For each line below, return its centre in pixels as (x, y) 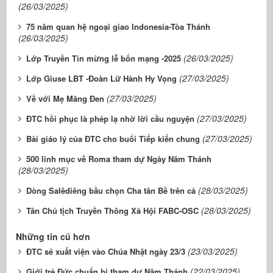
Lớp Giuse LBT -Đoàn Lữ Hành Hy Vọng (101, 78)
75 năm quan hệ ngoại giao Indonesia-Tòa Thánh (118, 27)
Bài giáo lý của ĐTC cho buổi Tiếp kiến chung (113, 139)
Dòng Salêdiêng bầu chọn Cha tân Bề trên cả (111, 190)
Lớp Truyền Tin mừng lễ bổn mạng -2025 (104, 58)
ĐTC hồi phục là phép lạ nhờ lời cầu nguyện (110, 119)
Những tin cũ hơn (53, 236)
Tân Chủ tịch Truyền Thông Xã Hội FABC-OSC (112, 211)
